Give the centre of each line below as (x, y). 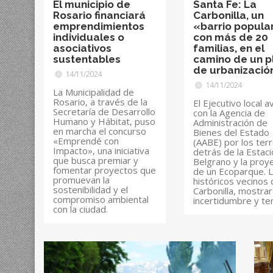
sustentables (87, 59)
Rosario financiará (99, 16)
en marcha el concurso (100, 131)
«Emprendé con (86, 141)
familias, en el (229, 48)
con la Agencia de (229, 113)
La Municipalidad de (94, 92)
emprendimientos (99, 27)
